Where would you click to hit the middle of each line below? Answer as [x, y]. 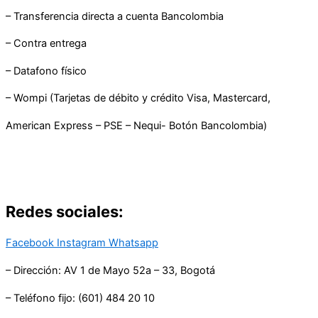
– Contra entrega [46, 44]
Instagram [81, 243]
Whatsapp [133, 243]
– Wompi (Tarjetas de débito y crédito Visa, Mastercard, [138, 98]
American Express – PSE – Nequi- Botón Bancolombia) [136, 125]
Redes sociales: [65, 212]
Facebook [30, 243]
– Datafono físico [46, 71]
